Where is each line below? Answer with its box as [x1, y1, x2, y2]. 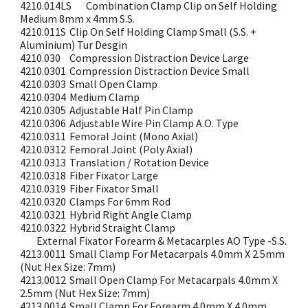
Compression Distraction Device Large [69, 51, 250, 65]
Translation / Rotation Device [69, 155, 210, 169]
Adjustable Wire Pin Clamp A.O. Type [69, 116, 239, 130]
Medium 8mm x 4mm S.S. [20, 12, 135, 25]
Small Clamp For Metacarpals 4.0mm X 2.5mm [69, 247, 285, 261]
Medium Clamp [69, 90, 140, 104]
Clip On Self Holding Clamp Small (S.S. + [69, 25, 257, 38]
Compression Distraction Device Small [69, 64, 250, 78]
